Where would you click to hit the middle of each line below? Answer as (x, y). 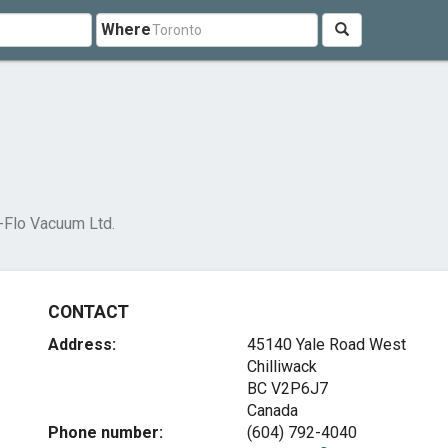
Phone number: (106, 432)
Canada (272, 410)
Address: (82, 344)
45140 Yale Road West (326, 344)
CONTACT (88, 312)
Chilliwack (281, 366)
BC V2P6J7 (287, 388)
